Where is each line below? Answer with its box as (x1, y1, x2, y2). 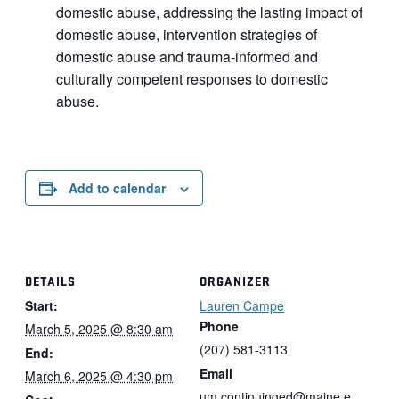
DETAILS (25, 272, 76, 289)
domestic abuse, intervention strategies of (56, 23, 317, 45)
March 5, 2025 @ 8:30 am (25, 319, 173, 338)
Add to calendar (69, 178, 166, 197)
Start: (25, 296, 58, 314)
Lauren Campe (199, 296, 284, 314)
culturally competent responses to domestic (56, 68, 328, 89)
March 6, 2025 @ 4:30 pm (25, 366, 173, 385)
